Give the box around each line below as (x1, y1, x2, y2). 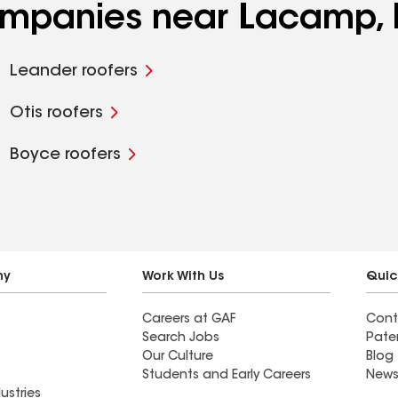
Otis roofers (9, 106, 103, 122)
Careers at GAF (142, 314, 235, 326)
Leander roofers (9, 64, 138, 80)
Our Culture (142, 351, 213, 363)
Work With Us (142, 271, 224, 283)
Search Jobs (142, 332, 219, 345)
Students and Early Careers (142, 370, 311, 382)
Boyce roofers (9, 147, 121, 163)
